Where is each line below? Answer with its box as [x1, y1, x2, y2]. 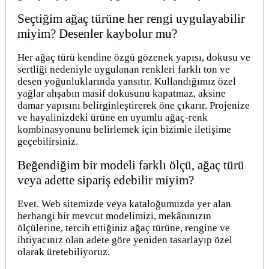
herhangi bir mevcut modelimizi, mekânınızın [17, 210, 211, 222]
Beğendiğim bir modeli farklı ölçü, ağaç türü [17, 157, 244, 172]
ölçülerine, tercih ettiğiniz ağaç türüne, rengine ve [17, 222, 230, 234]
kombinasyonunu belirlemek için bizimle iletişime [17, 123, 231, 135]
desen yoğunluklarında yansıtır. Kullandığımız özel [17, 75, 236, 87]
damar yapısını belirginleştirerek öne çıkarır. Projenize [17, 99, 250, 111]
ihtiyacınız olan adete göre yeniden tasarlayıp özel [17, 234, 232, 246]
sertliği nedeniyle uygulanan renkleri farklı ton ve [17, 63, 230, 75]
